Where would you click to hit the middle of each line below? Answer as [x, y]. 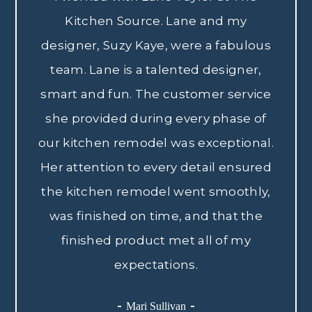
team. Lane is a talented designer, [156, 70]
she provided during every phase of [156, 118]
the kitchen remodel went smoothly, [156, 192]
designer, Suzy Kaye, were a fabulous [156, 45]
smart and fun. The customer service [156, 94]
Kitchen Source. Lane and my [156, 21]
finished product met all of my [156, 240]
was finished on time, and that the [156, 216]
